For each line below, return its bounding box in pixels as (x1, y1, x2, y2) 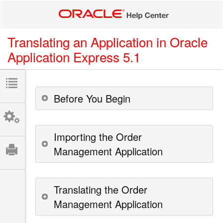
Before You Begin (53, 91, 130, 106)
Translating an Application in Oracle (7, 32, 208, 51)
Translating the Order (53, 182, 147, 197)
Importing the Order (53, 129, 142, 144)
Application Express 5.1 (7, 47, 140, 66)
